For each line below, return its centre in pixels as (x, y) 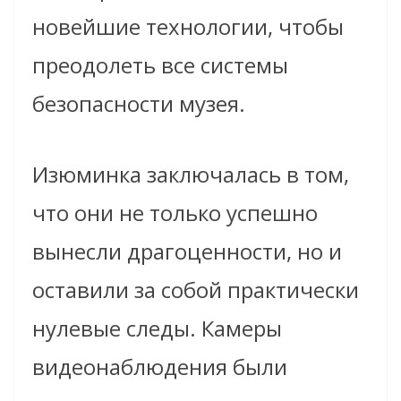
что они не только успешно (175, 213)
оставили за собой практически (196, 290)
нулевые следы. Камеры (157, 328)
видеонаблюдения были (160, 367)
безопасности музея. (139, 104)
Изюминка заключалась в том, (191, 175)
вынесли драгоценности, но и (187, 252)
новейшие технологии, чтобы (188, 27)
